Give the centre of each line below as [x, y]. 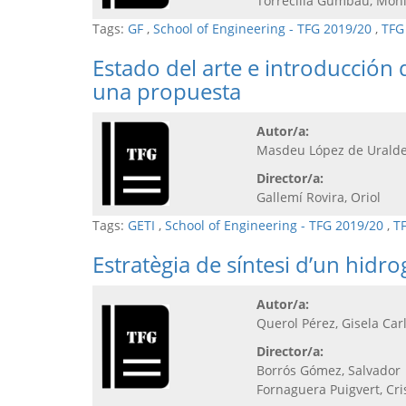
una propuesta [167, 91]
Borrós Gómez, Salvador [330, 370]
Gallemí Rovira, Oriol [320, 197]
